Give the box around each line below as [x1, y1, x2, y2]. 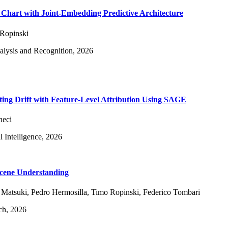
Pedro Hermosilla [31, 188, 87, 197]
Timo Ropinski [91, 188, 139, 197]
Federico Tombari [143, 188, 200, 197]
